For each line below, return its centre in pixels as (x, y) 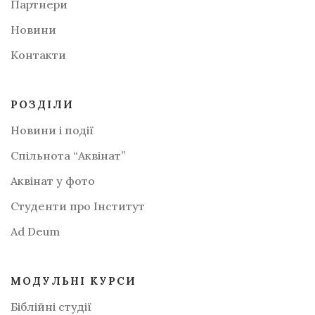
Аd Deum (35, 231)
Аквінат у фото (53, 180)
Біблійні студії (51, 306)
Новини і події (52, 130)
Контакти (38, 54)
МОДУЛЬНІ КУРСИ (73, 281)
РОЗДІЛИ (42, 104)
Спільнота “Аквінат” (68, 155)
